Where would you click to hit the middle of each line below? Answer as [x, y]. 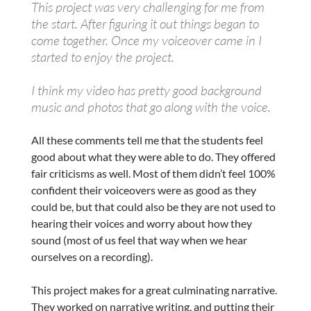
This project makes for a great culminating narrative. [154, 289]
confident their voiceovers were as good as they [143, 190]
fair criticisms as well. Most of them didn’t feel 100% [153, 173]
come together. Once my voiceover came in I [146, 40]
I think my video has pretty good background [146, 90]
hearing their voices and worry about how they [141, 223]
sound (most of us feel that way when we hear [139, 239]
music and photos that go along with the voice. [151, 107]
